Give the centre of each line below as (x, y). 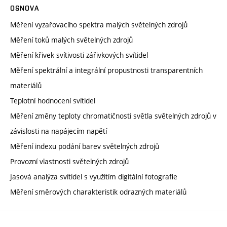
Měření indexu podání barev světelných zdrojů (85, 146)
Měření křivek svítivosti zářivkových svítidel (79, 55)
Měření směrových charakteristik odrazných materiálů (98, 192)
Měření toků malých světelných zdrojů (71, 40)
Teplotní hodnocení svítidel (53, 100)
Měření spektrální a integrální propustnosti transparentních (106, 70)
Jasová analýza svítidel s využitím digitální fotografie (94, 176)
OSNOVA (25, 8)
